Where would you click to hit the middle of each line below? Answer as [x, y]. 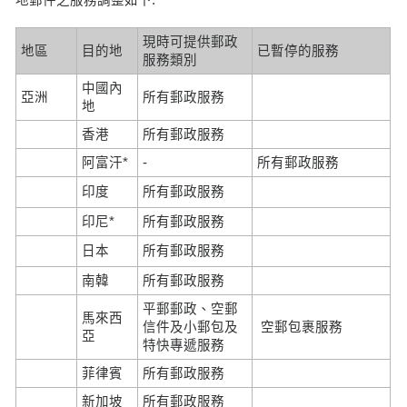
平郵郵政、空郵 [191, 308]
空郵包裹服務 [300, 327]
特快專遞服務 [184, 345]
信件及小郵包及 [191, 327]
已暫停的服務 [298, 50]
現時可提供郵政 [191, 41]
